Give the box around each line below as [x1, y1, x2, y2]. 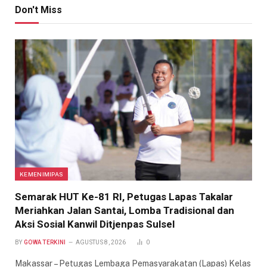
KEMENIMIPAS [20, 170, 64, 178]
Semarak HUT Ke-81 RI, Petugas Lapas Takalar [15, 191, 233, 203]
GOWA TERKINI [23, 239, 66, 246]
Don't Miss [15, 4, 62, 16]
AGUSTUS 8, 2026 [75, 239, 126, 246]
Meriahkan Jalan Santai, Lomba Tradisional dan [15, 204, 234, 217]
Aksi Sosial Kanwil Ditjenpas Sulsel [15, 218, 175, 231]
